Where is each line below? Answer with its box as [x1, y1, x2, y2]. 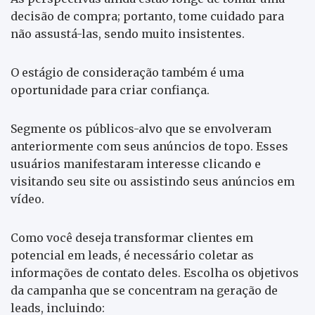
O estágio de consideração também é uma [11, 65, 244, 79]
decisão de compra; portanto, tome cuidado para [11, 8, 284, 23]
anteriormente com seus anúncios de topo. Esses [11, 139, 288, 153]
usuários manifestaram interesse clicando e [11, 156, 261, 171]
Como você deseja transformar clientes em [11, 230, 253, 245]
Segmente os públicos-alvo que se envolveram [11, 121, 271, 136]
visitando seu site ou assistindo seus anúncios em [11, 174, 295, 188]
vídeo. [11, 191, 44, 206]
